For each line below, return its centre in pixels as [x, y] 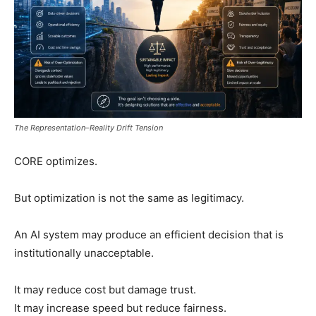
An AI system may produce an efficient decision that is [149, 234]
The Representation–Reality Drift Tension [89, 127]
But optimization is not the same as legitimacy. [129, 197]
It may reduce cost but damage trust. [105, 289]
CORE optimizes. [56, 161]
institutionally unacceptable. [84, 253]
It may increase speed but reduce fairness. [120, 308]
